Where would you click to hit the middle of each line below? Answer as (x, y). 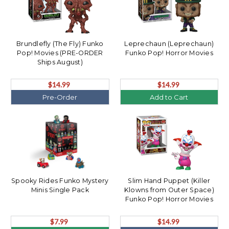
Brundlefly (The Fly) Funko (60, 44)
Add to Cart (169, 97)
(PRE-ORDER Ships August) (169, 209)
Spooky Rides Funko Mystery (60, 181)
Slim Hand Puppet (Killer (169, 181)
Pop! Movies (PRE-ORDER (60, 53)
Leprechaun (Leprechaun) (169, 44)
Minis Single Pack (60, 190)
